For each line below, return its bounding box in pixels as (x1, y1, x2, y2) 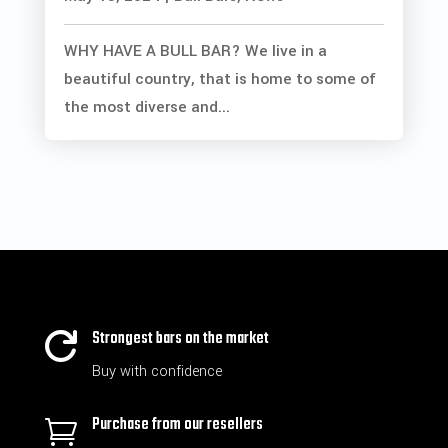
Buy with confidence (91, 361, 222, 383)
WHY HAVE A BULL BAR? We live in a (63, 40, 327, 63)
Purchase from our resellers (91, 412, 263, 439)
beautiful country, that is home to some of (63, 68, 376, 91)
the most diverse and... (63, 96, 230, 119)
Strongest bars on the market (91, 326, 269, 353)
